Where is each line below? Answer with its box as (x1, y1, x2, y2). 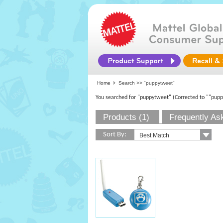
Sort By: (103, 131, 126, 138)
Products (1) (103, 112, 149, 122)
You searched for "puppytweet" (96, 95, 171, 101)
